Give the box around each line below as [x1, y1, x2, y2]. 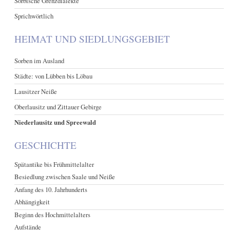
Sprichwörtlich [14, 11, 54, 21]
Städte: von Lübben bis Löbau [14, 71, 93, 81]
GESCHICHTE [14, 139, 77, 151]
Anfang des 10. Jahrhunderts [14, 185, 88, 195]
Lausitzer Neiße [14, 87, 57, 96]
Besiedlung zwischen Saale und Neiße [14, 172, 116, 182]
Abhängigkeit [14, 197, 50, 207]
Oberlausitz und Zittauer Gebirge [14, 102, 102, 111]
